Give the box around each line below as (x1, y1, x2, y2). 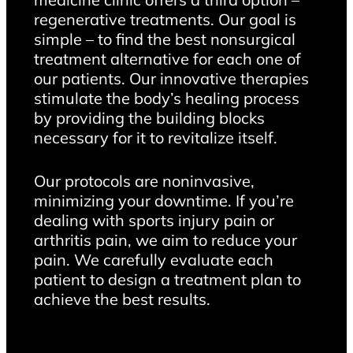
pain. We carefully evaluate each (33, 249, 273, 269)
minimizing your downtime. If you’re (33, 190, 294, 210)
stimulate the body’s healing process (33, 87, 299, 108)
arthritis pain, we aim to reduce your (33, 229, 297, 250)
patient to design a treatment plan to (33, 269, 301, 289)
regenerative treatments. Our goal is (33, 9, 296, 29)
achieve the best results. (33, 288, 210, 309)
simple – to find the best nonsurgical (33, 28, 295, 49)
